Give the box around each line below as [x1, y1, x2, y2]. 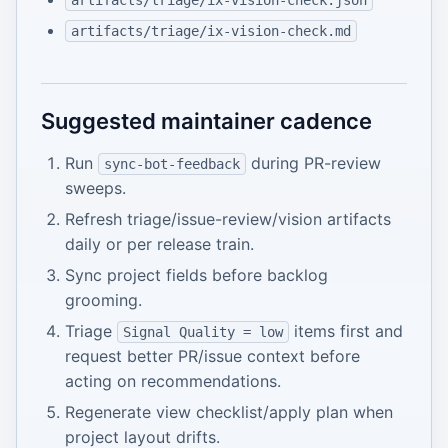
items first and [288, 321, 403, 342]
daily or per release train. [65, 234, 254, 255]
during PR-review [245, 153, 381, 174]
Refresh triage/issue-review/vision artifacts [65, 209, 391, 230]
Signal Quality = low [122, 324, 283, 341]
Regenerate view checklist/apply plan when [65, 402, 393, 423]
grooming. [65, 290, 142, 311]
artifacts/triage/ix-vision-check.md [70, 23, 351, 40]
